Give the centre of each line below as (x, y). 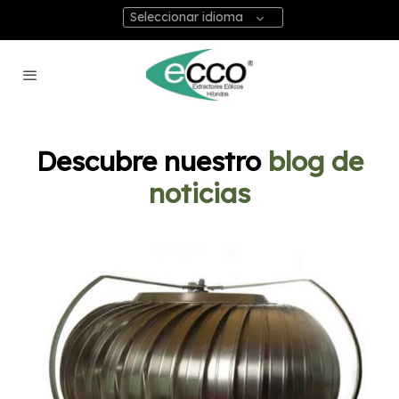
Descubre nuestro (152, 161)
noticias (199, 193)
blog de (315, 161)
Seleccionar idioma (187, 17)
